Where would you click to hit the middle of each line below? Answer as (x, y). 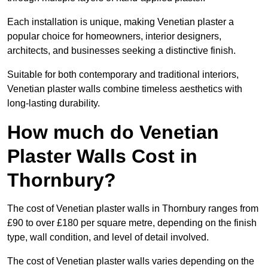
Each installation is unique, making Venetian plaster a (121, 22)
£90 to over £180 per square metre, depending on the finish (132, 223)
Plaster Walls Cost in (102, 156)
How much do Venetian (113, 133)
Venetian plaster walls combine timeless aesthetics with (125, 89)
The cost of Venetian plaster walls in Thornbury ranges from (133, 209)
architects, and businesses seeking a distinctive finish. (121, 51)
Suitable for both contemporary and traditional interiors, (123, 75)
